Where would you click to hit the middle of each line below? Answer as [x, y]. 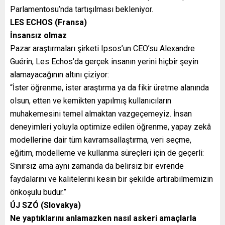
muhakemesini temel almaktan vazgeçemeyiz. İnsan [101, 114]
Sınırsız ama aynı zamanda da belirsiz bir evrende [97, 166]
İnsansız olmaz [38, 35]
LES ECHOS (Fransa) [48, 22]
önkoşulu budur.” [38, 192]
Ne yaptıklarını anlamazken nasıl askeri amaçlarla [103, 218]
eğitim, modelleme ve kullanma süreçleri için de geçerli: [107, 153]
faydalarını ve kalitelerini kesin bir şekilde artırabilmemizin [111, 179]
